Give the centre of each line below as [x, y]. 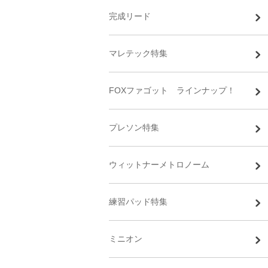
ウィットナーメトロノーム [159, 165]
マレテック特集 [138, 53]
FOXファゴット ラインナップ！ [172, 90]
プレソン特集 [134, 127]
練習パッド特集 [138, 202]
